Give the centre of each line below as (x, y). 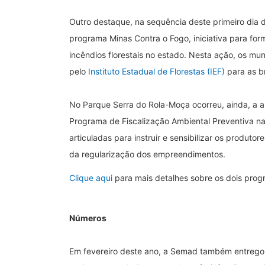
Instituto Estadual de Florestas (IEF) (156, 71)
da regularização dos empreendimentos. (147, 154)
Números (88, 218)
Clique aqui (91, 177)
